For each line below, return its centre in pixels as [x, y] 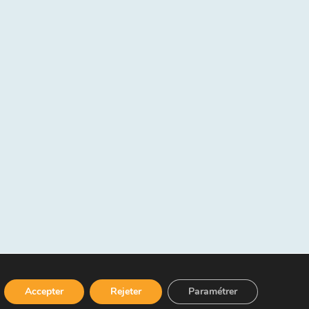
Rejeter [126, 291]
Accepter [44, 291]
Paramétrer [213, 291]
